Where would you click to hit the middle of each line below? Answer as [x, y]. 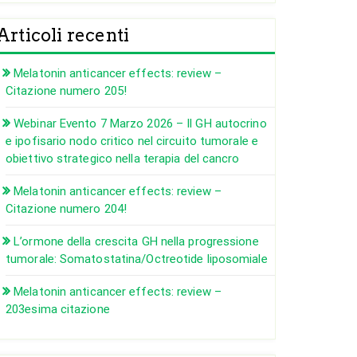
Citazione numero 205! [67, 91]
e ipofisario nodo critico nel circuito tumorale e [132, 141]
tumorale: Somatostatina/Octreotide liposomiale [137, 259]
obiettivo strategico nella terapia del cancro [123, 159]
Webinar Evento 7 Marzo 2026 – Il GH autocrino [140, 124]
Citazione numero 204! [67, 209]
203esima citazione [58, 309]
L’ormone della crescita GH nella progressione [136, 241]
